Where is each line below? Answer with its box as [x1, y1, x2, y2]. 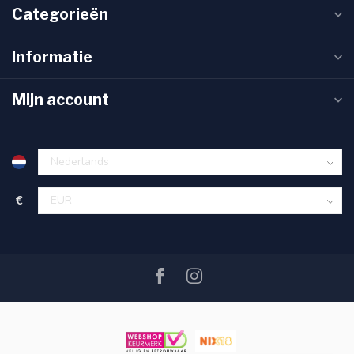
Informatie [12, 47, 92, 67]
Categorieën [12, 5, 108, 24]
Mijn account [12, 90, 109, 110]
